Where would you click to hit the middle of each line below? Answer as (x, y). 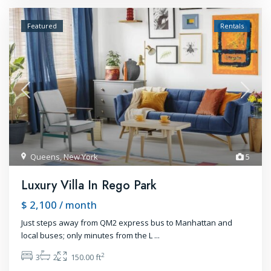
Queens (45, 157)
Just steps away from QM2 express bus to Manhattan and (127, 223)
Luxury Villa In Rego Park (89, 186)
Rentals (232, 26)
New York (81, 157)
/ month (78, 205)
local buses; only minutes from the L (88, 236)
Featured (42, 26)
